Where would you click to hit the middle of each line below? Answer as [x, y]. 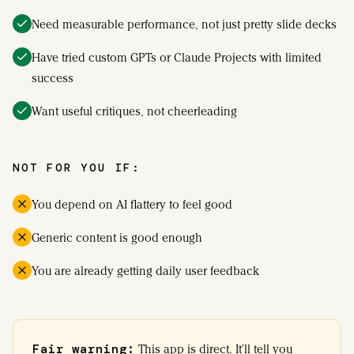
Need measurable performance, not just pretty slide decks [184, 24]
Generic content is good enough [117, 237]
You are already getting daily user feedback [145, 271]
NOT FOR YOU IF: [77, 167]
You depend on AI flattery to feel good [132, 204]
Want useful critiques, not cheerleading [134, 111]
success [53, 78]
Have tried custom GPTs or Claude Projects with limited [177, 57]
